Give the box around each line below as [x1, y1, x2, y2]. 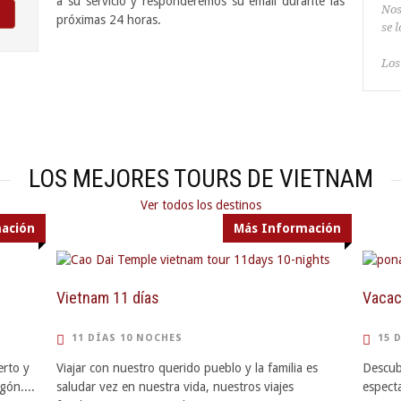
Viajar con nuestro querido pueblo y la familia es [56, 361, 319, 375]
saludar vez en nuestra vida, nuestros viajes [56, 380, 294, 394]
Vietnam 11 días [56, 288, 160, 307]
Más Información [233, 221, 341, 235]
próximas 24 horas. [56, 13, 162, 27]
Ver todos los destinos [140, 198, 261, 212]
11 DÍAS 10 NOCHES [72, 332, 183, 344]
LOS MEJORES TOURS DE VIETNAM [28, 164, 373, 193]
